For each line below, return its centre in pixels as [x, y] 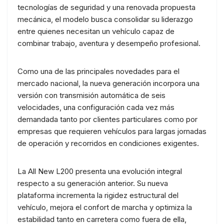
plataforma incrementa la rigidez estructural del [98, 195]
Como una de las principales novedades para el [98, 71]
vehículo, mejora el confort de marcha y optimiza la [105, 207]
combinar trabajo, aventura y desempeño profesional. [109, 43]
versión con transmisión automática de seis [91, 95]
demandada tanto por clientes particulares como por [107, 119]
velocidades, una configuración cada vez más [96, 107]
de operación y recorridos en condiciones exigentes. [108, 143]
